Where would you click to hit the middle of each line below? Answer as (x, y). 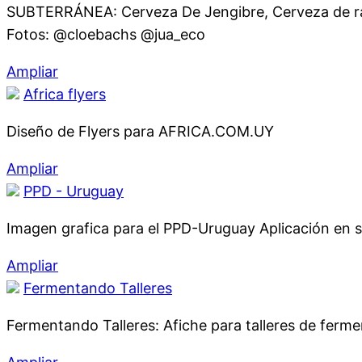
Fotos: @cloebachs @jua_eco (106, 34)
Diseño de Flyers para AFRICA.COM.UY (140, 131)
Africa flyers (65, 94)
